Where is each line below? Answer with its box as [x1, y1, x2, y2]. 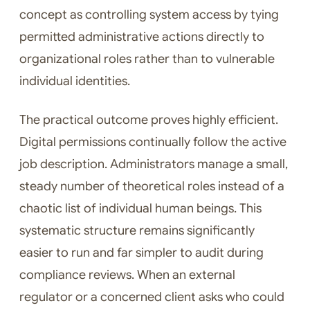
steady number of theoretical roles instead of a [19, 179, 284, 194]
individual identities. [19, 73, 130, 89]
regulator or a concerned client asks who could [19, 289, 284, 305]
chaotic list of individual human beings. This [19, 201, 262, 217]
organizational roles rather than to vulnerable [19, 51, 275, 67]
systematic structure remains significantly [19, 223, 255, 239]
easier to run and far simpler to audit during [19, 245, 264, 261]
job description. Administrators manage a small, [19, 156, 288, 172]
